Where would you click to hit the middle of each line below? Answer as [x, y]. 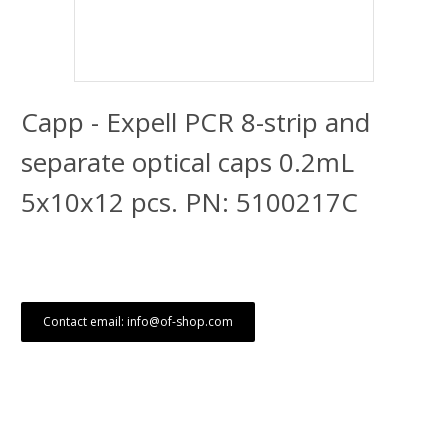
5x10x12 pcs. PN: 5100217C [189, 202]
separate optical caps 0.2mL [187, 162]
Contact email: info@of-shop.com [138, 321]
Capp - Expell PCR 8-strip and [195, 122]
